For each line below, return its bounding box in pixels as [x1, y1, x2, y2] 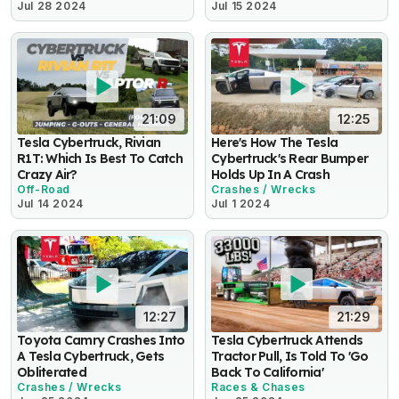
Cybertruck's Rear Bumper [211, 151, 369, 167]
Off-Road [17, 183, 71, 197]
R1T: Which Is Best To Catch [17, 151, 183, 167]
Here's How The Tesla [211, 134, 338, 151]
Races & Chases [211, 379, 305, 394]
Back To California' [211, 363, 323, 380]
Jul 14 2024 [17, 197, 85, 211]
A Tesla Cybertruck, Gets [17, 347, 165, 364]
